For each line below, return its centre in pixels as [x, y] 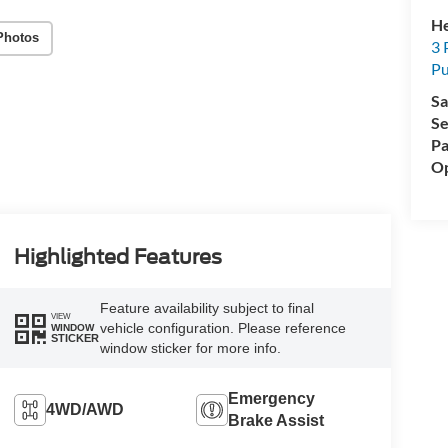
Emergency [272, 398]
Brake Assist [276, 420]
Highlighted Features [117, 256]
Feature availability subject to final [206, 307]
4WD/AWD [84, 409]
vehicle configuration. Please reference [222, 327]
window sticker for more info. [190, 347]
